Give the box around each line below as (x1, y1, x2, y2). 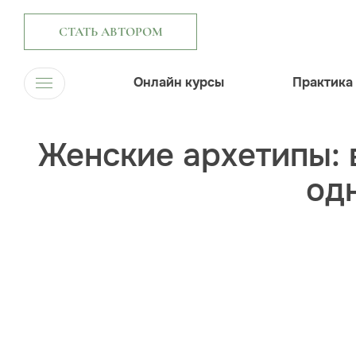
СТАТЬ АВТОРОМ (58, 24, 163, 41)
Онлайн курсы (133, 74, 224, 91)
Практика (292, 74, 353, 91)
